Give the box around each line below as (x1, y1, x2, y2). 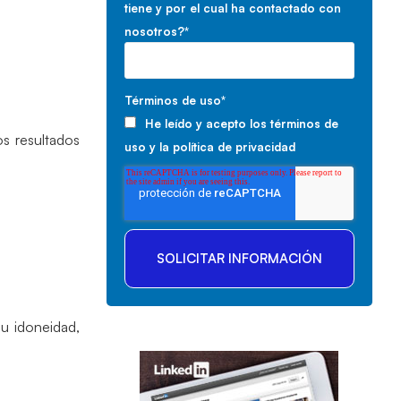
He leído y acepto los (144, 116, 270, 131)
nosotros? (124, 24, 184, 38)
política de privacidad (172, 140, 295, 154)
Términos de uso (124, 93, 221, 107)
